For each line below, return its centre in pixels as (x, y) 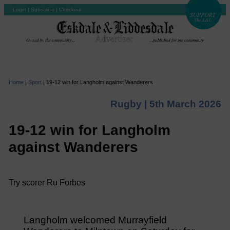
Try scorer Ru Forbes (47, 183)
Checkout (70, 9)
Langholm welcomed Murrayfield (95, 220)
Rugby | (130, 104)
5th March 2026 (186, 104)
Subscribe (43, 9)
